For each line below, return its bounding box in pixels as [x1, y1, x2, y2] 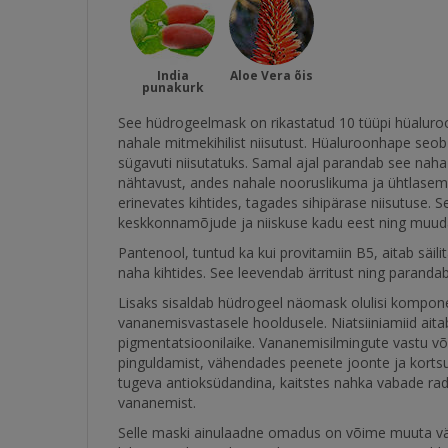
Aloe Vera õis [230, 67, 313, 84]
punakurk [141, 79, 204, 96]
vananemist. [118, 393, 196, 412]
